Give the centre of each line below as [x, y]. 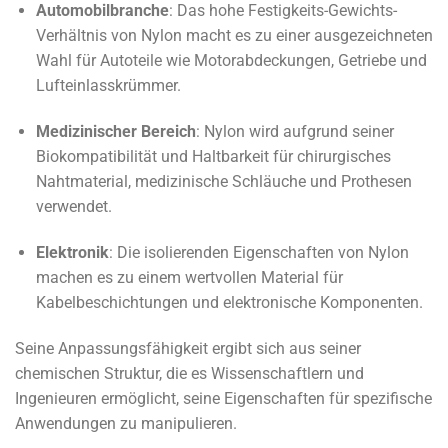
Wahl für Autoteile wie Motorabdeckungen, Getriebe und [231, 61]
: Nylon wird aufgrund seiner [294, 132]
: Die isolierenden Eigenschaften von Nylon [258, 252]
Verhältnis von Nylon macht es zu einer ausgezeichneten [234, 36]
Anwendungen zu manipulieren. [126, 423]
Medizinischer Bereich [115, 132]
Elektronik [72, 252]
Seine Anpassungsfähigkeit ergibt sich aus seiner [188, 348]
